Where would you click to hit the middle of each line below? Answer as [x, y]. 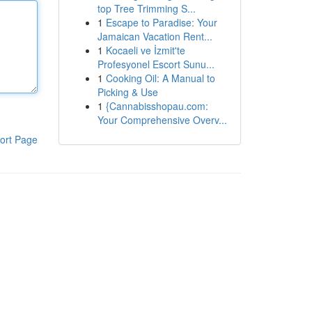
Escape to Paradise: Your [161, 22]
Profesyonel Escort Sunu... [156, 64]
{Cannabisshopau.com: [157, 106]
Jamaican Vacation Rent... [155, 36]
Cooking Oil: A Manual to [160, 78]
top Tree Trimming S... [146, 8]
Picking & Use [127, 92]
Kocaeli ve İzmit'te [145, 50]
